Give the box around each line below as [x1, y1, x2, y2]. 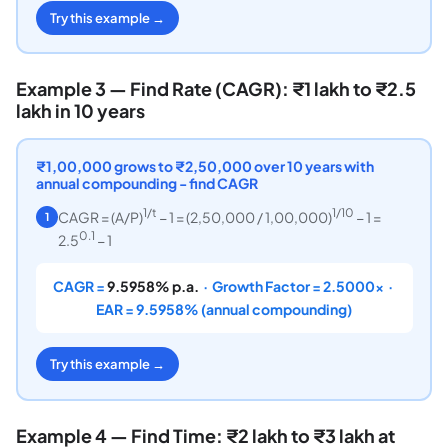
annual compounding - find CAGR [35, 173, 258, 192]
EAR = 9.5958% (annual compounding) [96, 300, 352, 319]
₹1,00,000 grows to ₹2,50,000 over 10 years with [35, 156, 374, 175]
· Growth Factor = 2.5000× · [199, 277, 395, 296]
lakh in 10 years [16, 99, 145, 123]
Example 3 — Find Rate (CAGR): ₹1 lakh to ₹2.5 [16, 77, 416, 101]
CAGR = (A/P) [57, 207, 143, 226]
